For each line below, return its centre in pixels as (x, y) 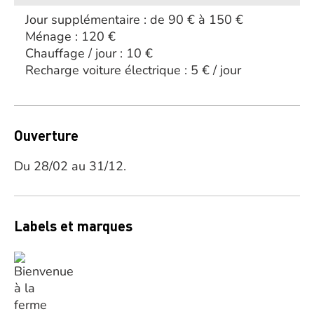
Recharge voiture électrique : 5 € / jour (133, 70)
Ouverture (46, 135)
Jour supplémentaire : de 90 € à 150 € (134, 20)
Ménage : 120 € (70, 36)
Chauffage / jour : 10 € (89, 53)
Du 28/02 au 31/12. (70, 166)
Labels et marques (73, 226)
